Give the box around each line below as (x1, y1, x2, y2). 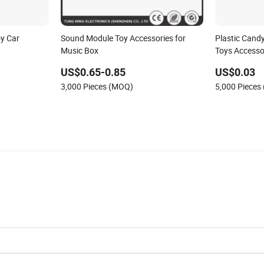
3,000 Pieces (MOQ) (60, 81, 133, 93)
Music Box (60, 45, 98, 57)
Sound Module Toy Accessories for (60, 32, 186, 44)
